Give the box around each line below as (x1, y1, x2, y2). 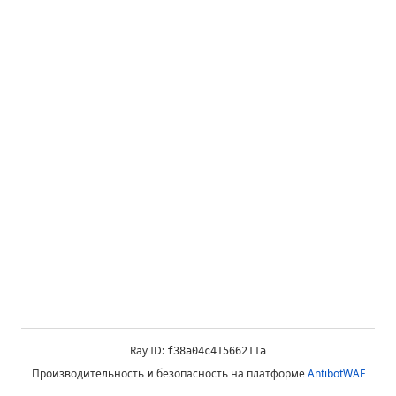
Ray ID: (130, 343, 167, 358)
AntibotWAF (307, 366, 365, 381)
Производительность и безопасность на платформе (31, 366, 308, 381)
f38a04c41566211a (167, 345, 266, 357)
